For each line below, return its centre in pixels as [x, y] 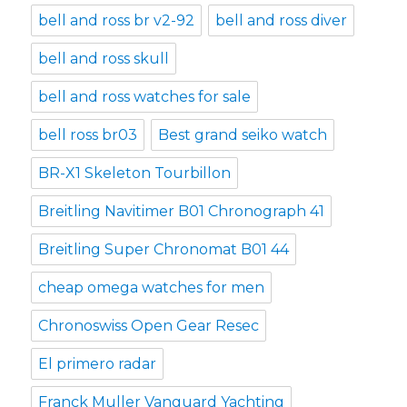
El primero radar [98, 363]
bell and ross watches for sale [145, 96]
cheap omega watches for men [152, 287]
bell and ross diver [282, 20]
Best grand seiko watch [243, 134]
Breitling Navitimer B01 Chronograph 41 [182, 211]
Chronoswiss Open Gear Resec [149, 325]
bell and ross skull [104, 58]
